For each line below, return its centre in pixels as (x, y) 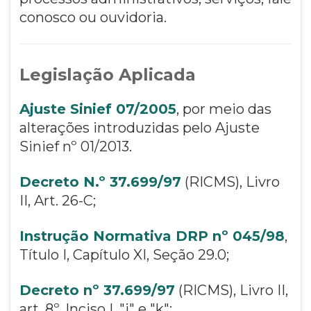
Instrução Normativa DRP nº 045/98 (152, 236)
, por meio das (224, 109)
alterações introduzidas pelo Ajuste (139, 127)
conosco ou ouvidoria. (93, 17)
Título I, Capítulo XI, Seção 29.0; (124, 254)
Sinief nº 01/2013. (75, 146)
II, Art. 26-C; (57, 200)
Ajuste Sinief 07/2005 (98, 109)
